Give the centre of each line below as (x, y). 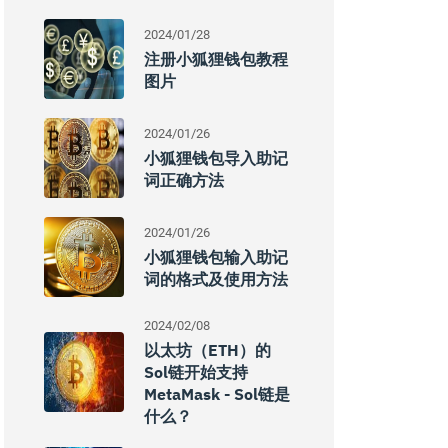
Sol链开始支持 (196, 372)
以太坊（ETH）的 (207, 350)
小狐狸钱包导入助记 (216, 158)
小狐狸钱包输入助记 (216, 257)
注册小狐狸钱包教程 (216, 59)
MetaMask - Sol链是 (217, 394)
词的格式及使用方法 (216, 279)
